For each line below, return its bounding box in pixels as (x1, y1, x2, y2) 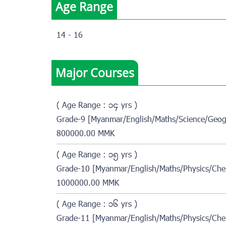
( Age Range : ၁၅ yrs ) (56, 149, 137, 161)
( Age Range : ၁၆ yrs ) (56, 198, 137, 211)
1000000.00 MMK (56, 177, 119, 190)
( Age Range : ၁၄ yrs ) (56, 99, 137, 112)
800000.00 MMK (56, 128, 115, 140)
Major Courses (55, 64, 134, 81)
